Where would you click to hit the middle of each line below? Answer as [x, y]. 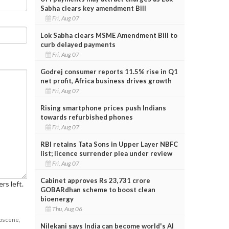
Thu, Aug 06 [67, 209]
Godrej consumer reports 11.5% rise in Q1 [109, 71]
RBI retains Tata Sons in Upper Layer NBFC [109, 144]
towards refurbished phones [86, 117]
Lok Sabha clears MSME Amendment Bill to [109, 35]
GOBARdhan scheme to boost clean [98, 189]
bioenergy [57, 199]
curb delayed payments [78, 44]
